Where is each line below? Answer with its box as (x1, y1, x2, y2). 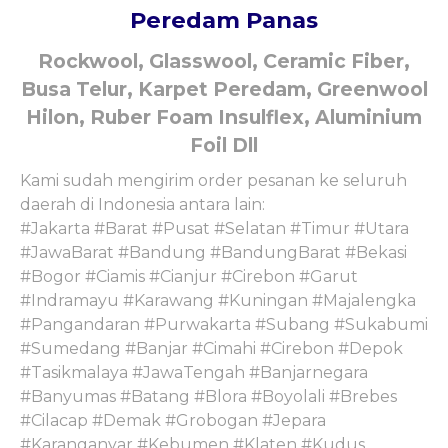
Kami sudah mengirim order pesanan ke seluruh (20, 170, 407, 190)
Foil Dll (190, 132, 258, 157)
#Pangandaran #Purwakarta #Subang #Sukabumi (20, 314, 428, 334)
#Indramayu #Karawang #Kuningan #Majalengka (20, 290, 416, 310)
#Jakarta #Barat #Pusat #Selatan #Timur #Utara (20, 218, 409, 238)
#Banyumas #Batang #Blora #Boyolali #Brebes (20, 386, 397, 406)
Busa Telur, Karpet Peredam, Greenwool (20, 76, 428, 101)
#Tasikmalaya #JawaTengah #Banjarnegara (20, 362, 368, 382)
